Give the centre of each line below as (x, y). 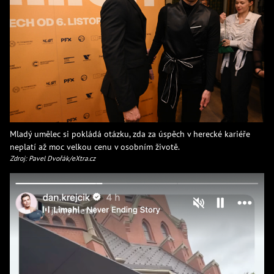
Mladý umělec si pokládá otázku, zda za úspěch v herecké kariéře (130, 133)
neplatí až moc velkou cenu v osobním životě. (95, 146)
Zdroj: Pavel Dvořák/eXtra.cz (53, 158)
